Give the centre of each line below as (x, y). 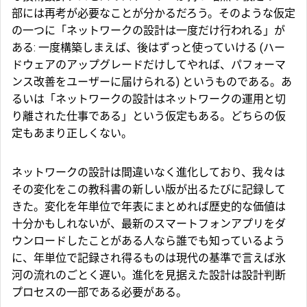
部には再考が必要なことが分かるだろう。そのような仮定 (153, 14)
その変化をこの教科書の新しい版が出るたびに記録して (149, 190)
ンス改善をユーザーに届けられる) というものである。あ (152, 82)
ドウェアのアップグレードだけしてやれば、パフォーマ (149, 65)
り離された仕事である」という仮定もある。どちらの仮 (149, 116)
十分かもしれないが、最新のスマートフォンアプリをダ (149, 224)
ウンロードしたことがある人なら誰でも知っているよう (148, 241)
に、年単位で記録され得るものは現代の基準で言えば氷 (149, 258)
